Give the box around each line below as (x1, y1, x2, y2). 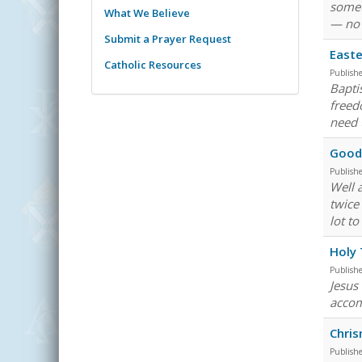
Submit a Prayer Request (104, 31, 231, 46)
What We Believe (104, 5, 190, 20)
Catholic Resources (104, 57, 201, 72)
